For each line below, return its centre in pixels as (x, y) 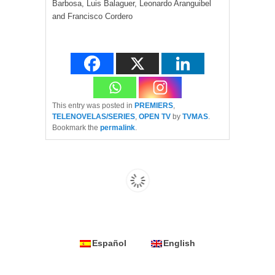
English (179, 243)
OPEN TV (155, 117)
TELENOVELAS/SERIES (94, 117)
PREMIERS (154, 106)
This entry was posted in (93, 106)
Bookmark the (76, 128)
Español (109, 243)
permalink (118, 128)
